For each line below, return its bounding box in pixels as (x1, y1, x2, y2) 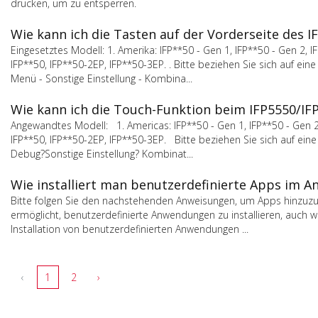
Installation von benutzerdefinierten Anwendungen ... (11, 222, 248, 236)
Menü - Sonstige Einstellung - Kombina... (11, 72, 192, 85)
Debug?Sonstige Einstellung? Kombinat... (11, 147, 193, 160)
